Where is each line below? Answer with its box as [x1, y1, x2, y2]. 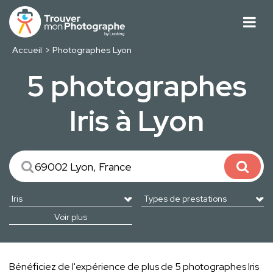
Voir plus [54, 211, 87, 223]
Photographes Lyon [52, 44, 132, 56]
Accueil [12, 44, 42, 56]
